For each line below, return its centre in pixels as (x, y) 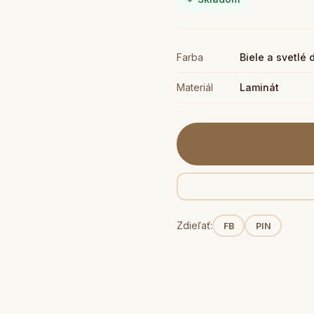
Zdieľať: (194, 225)
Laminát (259, 87)
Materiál (195, 87)
